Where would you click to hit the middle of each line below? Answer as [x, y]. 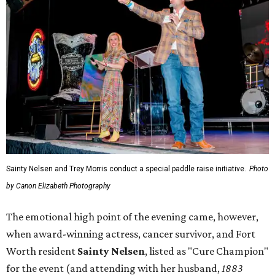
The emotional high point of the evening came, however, [132, 217]
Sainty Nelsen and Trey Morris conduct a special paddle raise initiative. [126, 169]
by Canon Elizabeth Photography [58, 186]
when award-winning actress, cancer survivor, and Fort [131, 234]
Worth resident [42, 251]
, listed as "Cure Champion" [207, 251]
